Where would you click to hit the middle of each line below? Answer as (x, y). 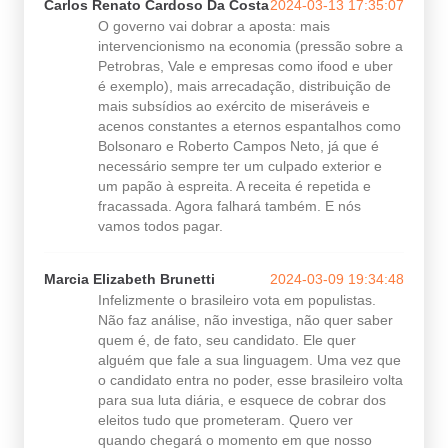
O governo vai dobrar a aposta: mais (214, 25)
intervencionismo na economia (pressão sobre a (250, 45)
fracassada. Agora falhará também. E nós (229, 205)
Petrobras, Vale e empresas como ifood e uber (245, 65)
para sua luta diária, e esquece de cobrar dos (242, 399)
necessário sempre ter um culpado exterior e (240, 165)
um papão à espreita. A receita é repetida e (234, 185)
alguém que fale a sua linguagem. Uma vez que (249, 359)
